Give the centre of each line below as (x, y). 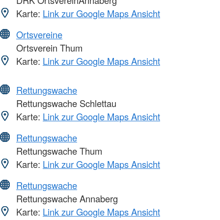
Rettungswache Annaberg (66, 198)
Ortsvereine (39, 34)
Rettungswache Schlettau (65, 103)
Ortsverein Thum (48, 47)
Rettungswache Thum (58, 151)
